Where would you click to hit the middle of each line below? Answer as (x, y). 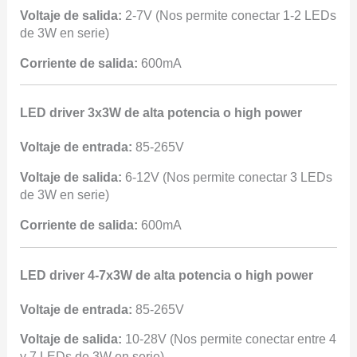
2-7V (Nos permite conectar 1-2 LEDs (229, 15)
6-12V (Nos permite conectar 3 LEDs (227, 178)
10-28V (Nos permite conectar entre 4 (229, 339)
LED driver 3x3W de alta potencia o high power (161, 113)
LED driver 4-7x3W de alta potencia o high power (166, 275)
